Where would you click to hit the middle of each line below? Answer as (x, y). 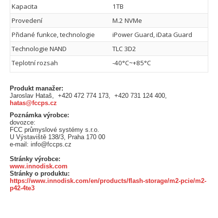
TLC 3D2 (124, 48)
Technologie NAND (39, 48)
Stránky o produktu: (40, 173)
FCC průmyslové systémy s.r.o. (54, 129)
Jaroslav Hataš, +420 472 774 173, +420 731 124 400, (89, 95)
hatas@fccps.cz (33, 103)
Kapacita (25, 6)
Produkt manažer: (36, 88)
